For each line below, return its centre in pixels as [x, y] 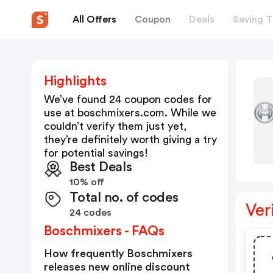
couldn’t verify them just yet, [115, 126]
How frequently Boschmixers [118, 253]
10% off [87, 182]
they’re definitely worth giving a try [130, 140]
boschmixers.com [121, 113]
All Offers [94, 19]
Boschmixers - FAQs [104, 231]
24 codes [90, 213]
